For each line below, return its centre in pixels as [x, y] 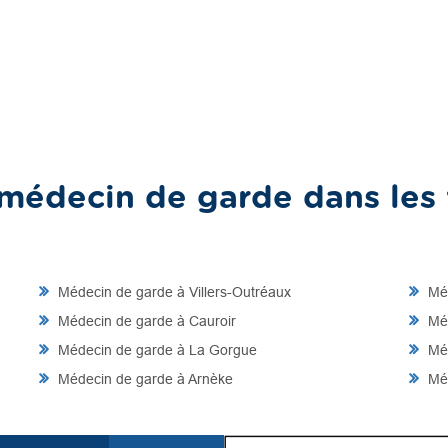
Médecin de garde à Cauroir [145, 321]
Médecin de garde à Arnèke [143, 379]
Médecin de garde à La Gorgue [155, 350]
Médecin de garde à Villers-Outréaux [172, 292]
